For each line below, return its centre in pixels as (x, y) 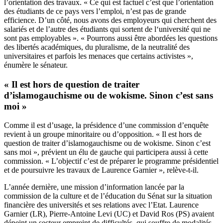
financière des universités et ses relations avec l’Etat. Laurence (101, 205)
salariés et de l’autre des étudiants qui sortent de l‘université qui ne (107, 29)
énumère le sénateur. (36, 65)
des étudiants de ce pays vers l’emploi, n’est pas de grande (95, 11)
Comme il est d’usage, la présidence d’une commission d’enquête (106, 125)
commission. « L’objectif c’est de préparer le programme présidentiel (111, 161)
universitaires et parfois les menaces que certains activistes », (99, 56)
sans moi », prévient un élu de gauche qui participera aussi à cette (106, 152)
